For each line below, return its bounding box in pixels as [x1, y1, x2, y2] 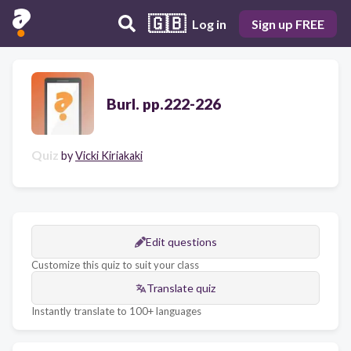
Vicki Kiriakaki [75, 149, 143, 162]
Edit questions [145, 235, 217, 248]
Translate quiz [147, 281, 215, 295]
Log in [192, 16, 226, 31]
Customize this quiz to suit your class [31, 259, 199, 271]
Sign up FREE [251, 16, 324, 31]
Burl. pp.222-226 [107, 94, 221, 113]
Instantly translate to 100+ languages [31, 305, 201, 317]
